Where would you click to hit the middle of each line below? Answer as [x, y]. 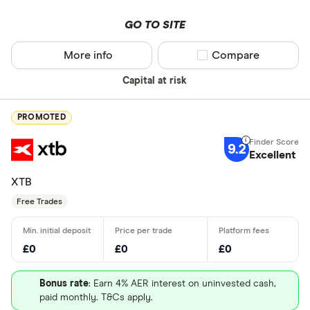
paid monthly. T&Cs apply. [96, 298]
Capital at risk [155, 81]
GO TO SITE [155, 25]
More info [89, 55]
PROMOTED [42, 118]
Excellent [272, 155]
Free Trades [39, 202]
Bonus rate [64, 284]
